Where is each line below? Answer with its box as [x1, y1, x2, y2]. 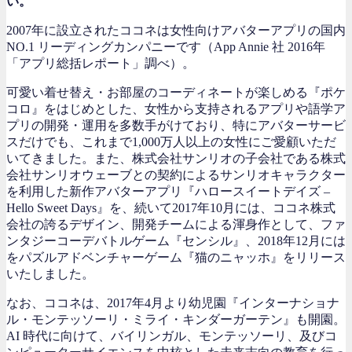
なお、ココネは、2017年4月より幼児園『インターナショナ [6, 295, 339, 310]
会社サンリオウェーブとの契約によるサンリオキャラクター [6, 167, 346, 181]
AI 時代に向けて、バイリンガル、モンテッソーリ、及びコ [6, 328, 337, 343]
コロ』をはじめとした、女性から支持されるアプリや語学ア [6, 101, 346, 115]
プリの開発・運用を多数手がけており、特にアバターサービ [6, 118, 346, 132]
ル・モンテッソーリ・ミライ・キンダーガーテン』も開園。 [6, 312, 346, 326]
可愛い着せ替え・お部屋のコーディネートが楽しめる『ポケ [6, 85, 346, 99]
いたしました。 [6, 266, 94, 280]
